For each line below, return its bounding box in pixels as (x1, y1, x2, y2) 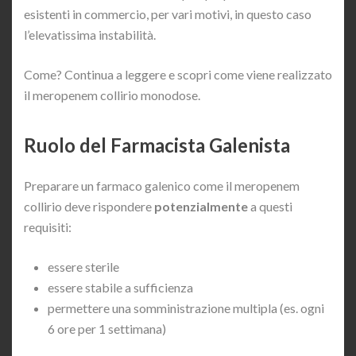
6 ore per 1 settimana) (48, 320, 166, 336)
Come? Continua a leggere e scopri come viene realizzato (24, 66, 332, 82)
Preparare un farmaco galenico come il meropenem (24, 177, 300, 193)
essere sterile (48, 258, 119, 274)
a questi (250, 198, 292, 214)
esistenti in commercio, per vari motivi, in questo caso (24, 6, 311, 21)
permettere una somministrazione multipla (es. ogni (48, 300, 324, 315)
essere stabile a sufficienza (48, 279, 193, 295)
